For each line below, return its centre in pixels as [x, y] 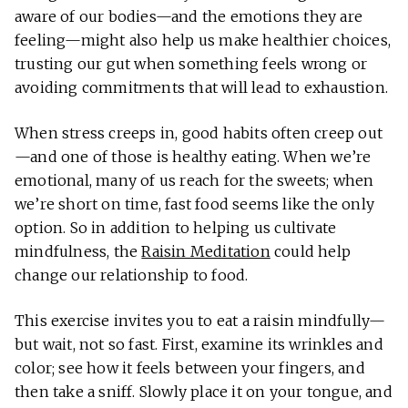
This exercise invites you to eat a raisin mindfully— [200, 320]
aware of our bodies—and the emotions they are [189, 16]
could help [311, 251]
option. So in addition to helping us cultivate [176, 227]
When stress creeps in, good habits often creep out [199, 133]
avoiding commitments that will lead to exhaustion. [202, 87]
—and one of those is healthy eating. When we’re [193, 156]
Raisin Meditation [206, 251]
